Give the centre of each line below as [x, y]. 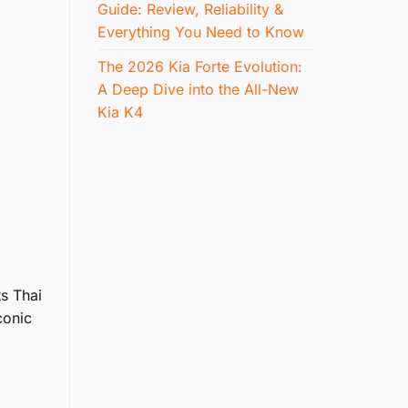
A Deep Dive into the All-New [198, 90]
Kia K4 [120, 112]
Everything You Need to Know [201, 32]
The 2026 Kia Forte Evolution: [200, 67]
